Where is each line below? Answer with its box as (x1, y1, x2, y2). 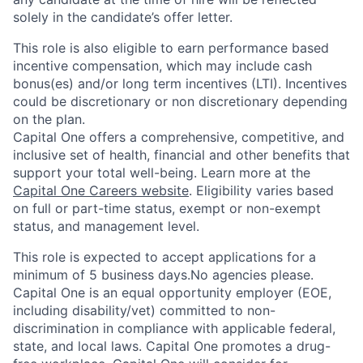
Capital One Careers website (13, 182, 189, 199)
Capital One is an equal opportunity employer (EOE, (13, 284, 331, 301)
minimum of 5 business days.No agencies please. (13, 267, 314, 283)
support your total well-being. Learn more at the (13, 164, 310, 181)
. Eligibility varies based (189, 182, 334, 199)
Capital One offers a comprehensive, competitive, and (13, 129, 344, 145)
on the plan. (13, 111, 85, 127)
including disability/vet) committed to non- (13, 302, 275, 318)
